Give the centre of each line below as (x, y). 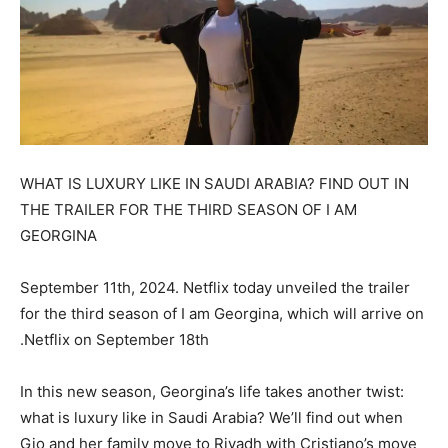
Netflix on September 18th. (116, 339)
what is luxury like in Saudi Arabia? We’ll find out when (211, 417)
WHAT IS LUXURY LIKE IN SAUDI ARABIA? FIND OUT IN (214, 183)
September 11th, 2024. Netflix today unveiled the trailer (215, 287)
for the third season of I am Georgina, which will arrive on (222, 313)
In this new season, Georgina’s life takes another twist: (212, 391)
